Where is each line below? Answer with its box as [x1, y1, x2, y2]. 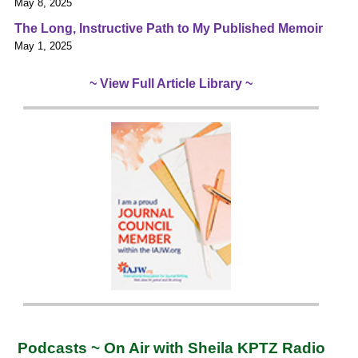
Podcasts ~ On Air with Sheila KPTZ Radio [17, 339, 325, 356]
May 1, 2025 [14, 39, 72, 52]
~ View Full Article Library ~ [89, 76, 253, 90]
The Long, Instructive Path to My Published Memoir [14, 21, 323, 35]
